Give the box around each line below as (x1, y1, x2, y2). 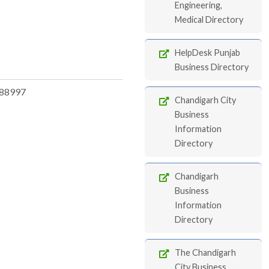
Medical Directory (175, 14, 243, 25)
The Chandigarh (175, 247, 236, 258)
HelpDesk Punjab (175, 47, 240, 58)
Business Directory (175, 62, 249, 72)
